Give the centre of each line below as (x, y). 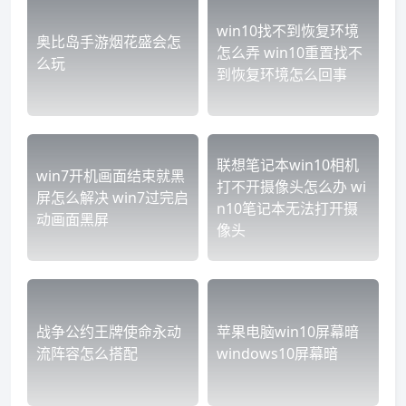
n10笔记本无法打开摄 (287, 209)
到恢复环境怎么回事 (282, 75)
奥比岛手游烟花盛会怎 (109, 42)
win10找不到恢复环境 (288, 31)
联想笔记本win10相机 (288, 165)
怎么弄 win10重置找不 (290, 53)
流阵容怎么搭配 (87, 354)
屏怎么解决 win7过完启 (112, 198)
